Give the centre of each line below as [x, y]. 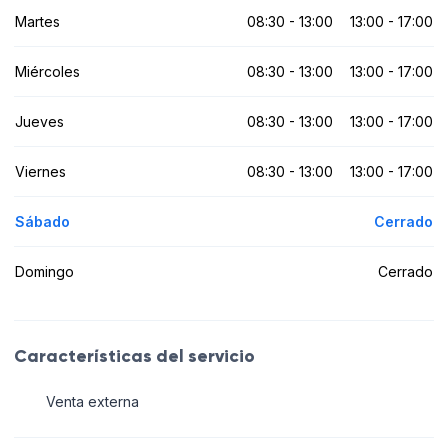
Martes [37, 21]
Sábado [42, 221]
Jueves [39, 121]
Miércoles [47, 71]
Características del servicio [134, 355]
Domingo [44, 271]
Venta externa [92, 402]
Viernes [40, 171]
